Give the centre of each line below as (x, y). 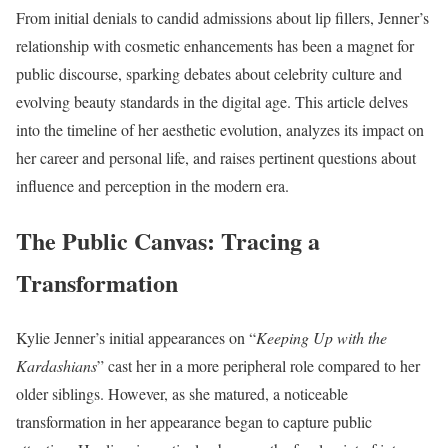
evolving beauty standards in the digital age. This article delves (212, 101)
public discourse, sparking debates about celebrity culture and (209, 73)
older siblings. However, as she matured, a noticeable (182, 393)
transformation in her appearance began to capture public (194, 421)
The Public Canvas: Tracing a (168, 240)
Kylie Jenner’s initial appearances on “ (136, 337)
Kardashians (56, 365)
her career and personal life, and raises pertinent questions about (216, 157)
